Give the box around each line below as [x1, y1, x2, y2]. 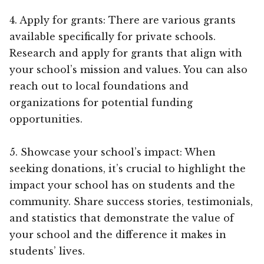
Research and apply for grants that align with [9, 47, 242, 59]
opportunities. [9, 113, 82, 125]
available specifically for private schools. [9, 30, 216, 42]
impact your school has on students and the [9, 179, 235, 191]
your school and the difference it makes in [9, 228, 226, 240]
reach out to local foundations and [9, 80, 189, 92]
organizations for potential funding [9, 96, 193, 108]
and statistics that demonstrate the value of [9, 212, 234, 224]
